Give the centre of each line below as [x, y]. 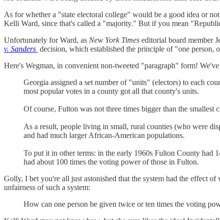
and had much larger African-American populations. [104, 136]
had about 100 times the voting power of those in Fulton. [111, 162]
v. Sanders [20, 49]
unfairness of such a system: [47, 188]
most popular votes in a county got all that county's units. [111, 91]
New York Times [114, 40]
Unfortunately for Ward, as [46, 40]
